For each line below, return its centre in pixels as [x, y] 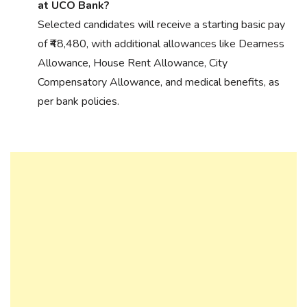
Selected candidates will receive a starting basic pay [161, 24]
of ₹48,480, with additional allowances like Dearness [161, 44]
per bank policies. [78, 101]
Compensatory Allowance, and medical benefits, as [159, 82]
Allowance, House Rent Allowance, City [133, 63]
